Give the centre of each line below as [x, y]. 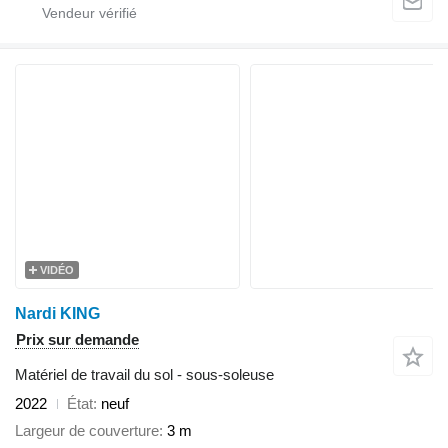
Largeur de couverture [87, 430]
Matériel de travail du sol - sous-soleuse [144, 375]
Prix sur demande [77, 340]
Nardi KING [57, 314]
